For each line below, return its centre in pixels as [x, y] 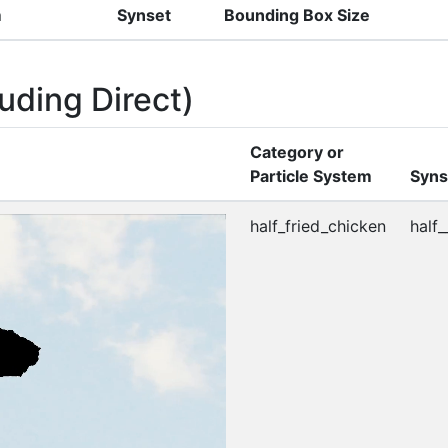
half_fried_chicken [318, 225]
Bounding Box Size [297, 14]
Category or [297, 151]
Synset [144, 14]
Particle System [311, 175]
